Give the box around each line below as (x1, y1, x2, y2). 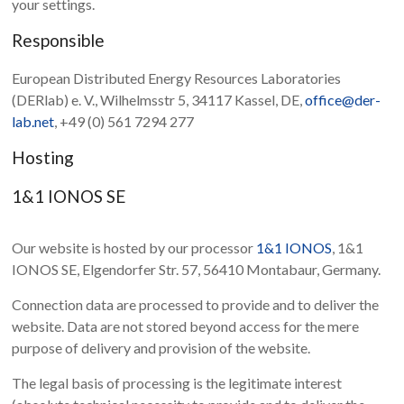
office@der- (305, 91, 381, 109)
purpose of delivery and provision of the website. (12, 339, 311, 357)
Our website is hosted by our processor (12, 239, 257, 257)
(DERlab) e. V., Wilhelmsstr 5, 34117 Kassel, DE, (12, 91, 306, 109)
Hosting (12, 147, 75, 169)
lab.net (12, 113, 55, 131)
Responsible (12, 30, 106, 51)
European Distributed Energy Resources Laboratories (12, 69, 342, 87)
